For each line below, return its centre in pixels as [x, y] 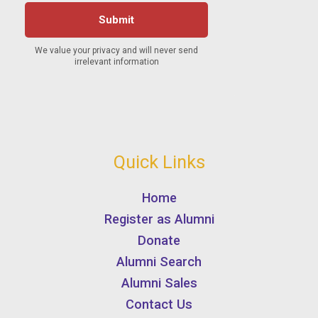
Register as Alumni [159, 219]
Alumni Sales [159, 283]
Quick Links [159, 161]
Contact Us [159, 305]
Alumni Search [159, 262]
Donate [159, 241]
